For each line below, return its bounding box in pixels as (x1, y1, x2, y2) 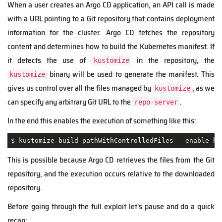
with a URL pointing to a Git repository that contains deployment (7, 12, 215, 25)
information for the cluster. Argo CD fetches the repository (7, 26, 215, 39)
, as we (192, 82, 215, 95)
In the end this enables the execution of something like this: (7, 114, 196, 127)
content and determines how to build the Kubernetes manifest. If (7, 40, 215, 53)
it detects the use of (7, 54, 92, 67)
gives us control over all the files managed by (7, 82, 153, 95)
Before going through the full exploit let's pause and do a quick (7, 200, 215, 213)
